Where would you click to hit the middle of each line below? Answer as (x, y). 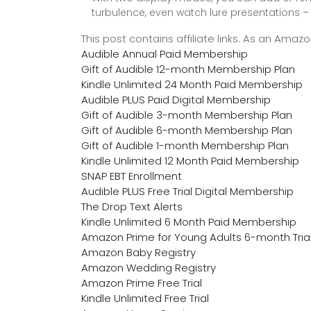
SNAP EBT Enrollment (132, 176)
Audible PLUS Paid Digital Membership (176, 100)
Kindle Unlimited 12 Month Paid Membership (190, 161)
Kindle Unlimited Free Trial (145, 299)
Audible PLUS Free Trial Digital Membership (187, 192)
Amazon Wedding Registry (149, 268)
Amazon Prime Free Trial (142, 283)
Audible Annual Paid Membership (165, 54)
